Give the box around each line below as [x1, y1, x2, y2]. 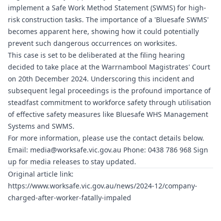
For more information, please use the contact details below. [8, 133, 204, 143]
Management [162, 110, 208, 119]
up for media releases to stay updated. [8, 157, 136, 166]
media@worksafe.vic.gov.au [30, 145, 121, 154]
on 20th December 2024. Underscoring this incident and [8, 74, 194, 83]
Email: [8, 145, 30, 154]
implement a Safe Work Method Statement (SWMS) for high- [8, 3, 206, 12]
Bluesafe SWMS [156, 15, 207, 24]
